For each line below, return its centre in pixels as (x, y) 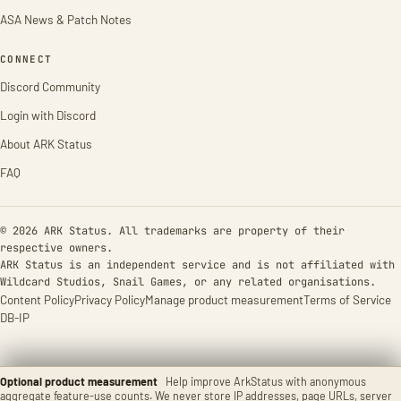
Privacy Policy (110, 299)
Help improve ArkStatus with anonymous (266, 381)
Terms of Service (347, 299)
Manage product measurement (224, 299)
